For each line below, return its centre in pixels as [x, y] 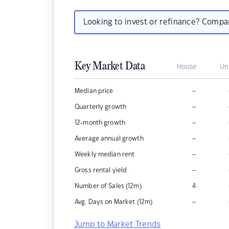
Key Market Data [110, 66]
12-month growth [100, 123]
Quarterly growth [101, 107]
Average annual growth [109, 139]
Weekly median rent [105, 154]
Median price [94, 91]
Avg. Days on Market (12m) [114, 202]
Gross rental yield [101, 170]
